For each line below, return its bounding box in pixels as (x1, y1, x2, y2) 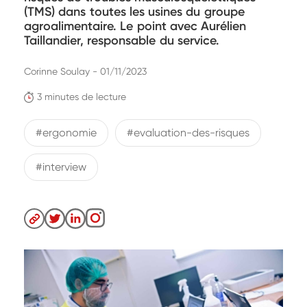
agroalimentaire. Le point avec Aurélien (24, 19, 247, 34)
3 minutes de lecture (37, 91, 127, 102)
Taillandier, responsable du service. (24, 33, 219, 48)
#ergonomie (36, 126, 97, 140)
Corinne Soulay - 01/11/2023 (24, 66, 147, 77)
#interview (36, 160, 87, 174)
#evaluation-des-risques (127, 126, 250, 140)
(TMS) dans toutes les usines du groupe (24, 4, 245, 19)
